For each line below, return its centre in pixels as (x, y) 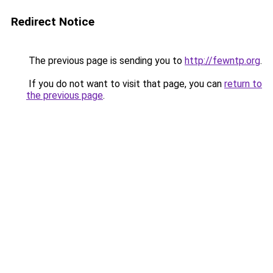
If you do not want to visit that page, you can (125, 84)
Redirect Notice (53, 22)
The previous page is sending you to (105, 61)
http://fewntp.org (222, 61)
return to (243, 84)
